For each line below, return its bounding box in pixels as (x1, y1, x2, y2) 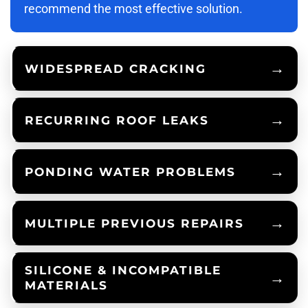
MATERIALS (25, 278, 108, 293)
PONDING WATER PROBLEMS (25, 164, 236, 179)
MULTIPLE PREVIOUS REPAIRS (25, 216, 244, 230)
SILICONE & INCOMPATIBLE (25, 263, 221, 278)
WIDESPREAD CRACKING (25, 61, 206, 76)
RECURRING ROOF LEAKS (25, 113, 209, 127)
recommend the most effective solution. (24, 1, 243, 16)
